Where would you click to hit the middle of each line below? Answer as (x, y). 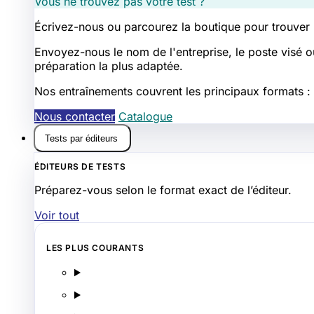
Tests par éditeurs (82, 138)
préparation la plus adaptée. (109, 66)
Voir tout (57, 215)
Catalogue (145, 116)
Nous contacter (75, 116)
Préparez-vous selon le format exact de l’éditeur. (163, 190)
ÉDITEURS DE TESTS (80, 166)
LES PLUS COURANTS (95, 248)
